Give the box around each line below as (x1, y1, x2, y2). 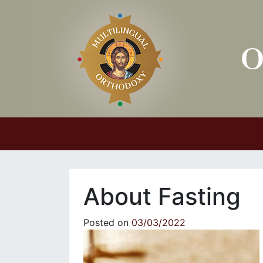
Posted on (83, 217, 131, 228)
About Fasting (83, 182, 241, 211)
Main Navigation (9, 132, 153, 156)
